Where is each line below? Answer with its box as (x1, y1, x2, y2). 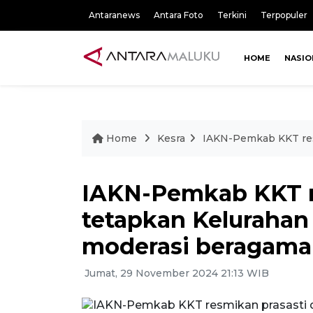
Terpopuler (261, 10, 307, 20)
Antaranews (89, 10, 140, 20)
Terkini (217, 10, 247, 20)
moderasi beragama (82, 232, 312, 260)
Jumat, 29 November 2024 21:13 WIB (82, 266, 269, 279)
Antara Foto (154, 10, 203, 20)
